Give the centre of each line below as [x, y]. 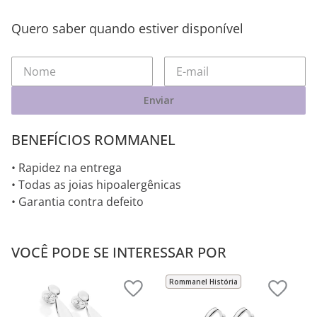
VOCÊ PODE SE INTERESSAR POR [119, 252]
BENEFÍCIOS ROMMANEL [93, 140]
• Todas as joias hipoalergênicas [96, 185]
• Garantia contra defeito [77, 202]
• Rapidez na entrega [67, 168]
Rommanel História [203, 282]
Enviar [158, 100]
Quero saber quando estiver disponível [127, 28]
